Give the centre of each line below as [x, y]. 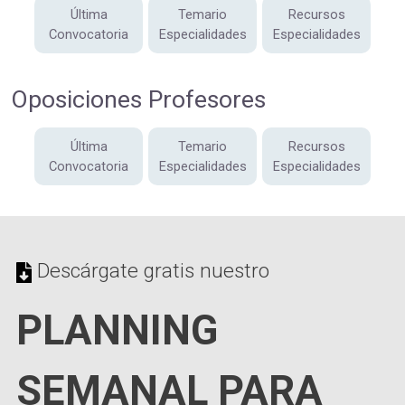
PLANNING [117, 331]
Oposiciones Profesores [138, 100]
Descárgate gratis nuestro [151, 271]
